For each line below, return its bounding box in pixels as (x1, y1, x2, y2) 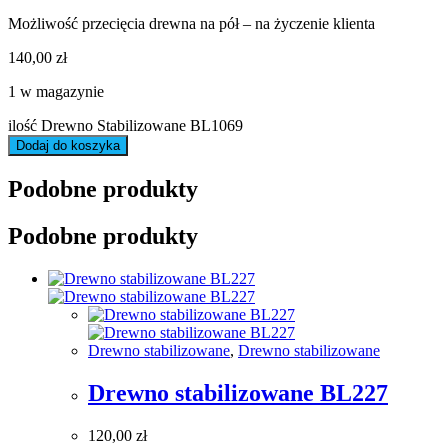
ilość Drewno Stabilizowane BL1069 (8, 116, 243, 134)
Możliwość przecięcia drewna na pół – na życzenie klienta (8, 14, 375, 32)
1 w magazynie (8, 82, 104, 100)
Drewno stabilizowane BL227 (88, 379, 388, 406)
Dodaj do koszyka (16, 137, 120, 153)
